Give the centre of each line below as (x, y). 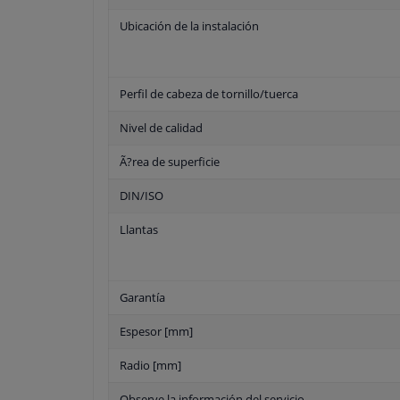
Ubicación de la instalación (189, 26)
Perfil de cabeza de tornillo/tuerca (209, 94)
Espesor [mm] (156, 332)
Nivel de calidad (161, 128)
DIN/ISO (142, 196)
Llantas (139, 230)
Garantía (142, 298)
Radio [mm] (150, 366)
